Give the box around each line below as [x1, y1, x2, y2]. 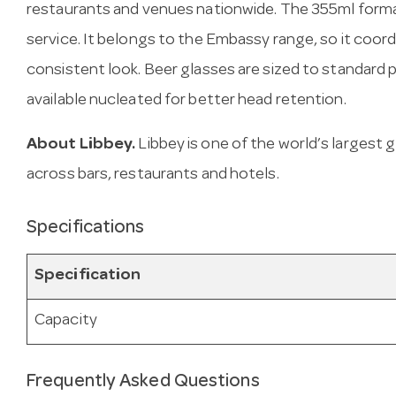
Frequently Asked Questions [27, 372, 260, 392]
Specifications [27, 219, 145, 239]
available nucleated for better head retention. [27, 93, 346, 110]
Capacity [34, 312, 97, 330]
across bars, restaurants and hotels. [27, 167, 279, 185]
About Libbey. [27, 137, 136, 155]
